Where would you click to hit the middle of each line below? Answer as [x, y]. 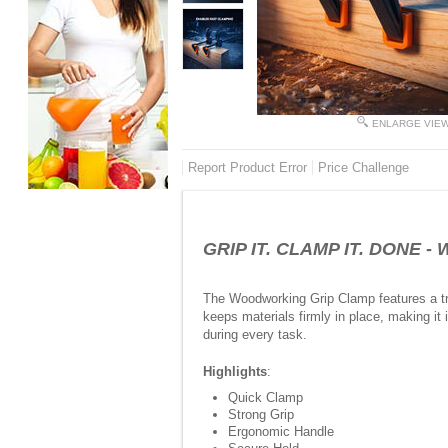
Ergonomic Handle [281, 431]
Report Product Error [247, 167]
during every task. [255, 334]
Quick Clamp [265, 397]
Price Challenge [363, 167]
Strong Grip [261, 414]
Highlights [235, 371]
